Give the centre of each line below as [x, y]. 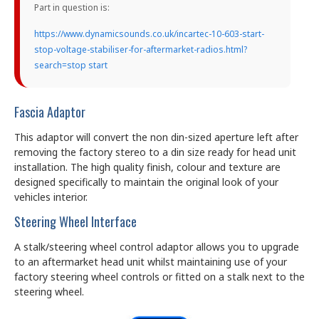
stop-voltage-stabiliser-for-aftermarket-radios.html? [141, 49]
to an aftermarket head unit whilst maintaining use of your [151, 261]
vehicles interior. [51, 197]
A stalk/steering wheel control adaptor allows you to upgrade [157, 246]
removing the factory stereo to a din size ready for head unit [155, 152]
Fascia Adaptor [50, 111]
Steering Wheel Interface [75, 221]
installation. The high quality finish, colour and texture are [147, 167]
